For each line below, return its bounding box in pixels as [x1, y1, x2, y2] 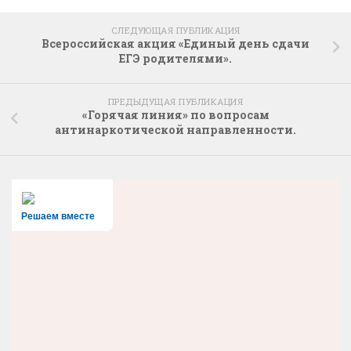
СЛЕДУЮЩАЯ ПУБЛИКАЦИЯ [110, 24, 241, 36]
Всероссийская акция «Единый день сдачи [42, 35, 309, 51]
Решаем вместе [21, 210, 95, 222]
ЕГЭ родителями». [119, 50, 232, 66]
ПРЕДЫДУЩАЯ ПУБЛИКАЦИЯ [107, 96, 244, 108]
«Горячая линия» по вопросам [81, 107, 270, 123]
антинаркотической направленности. [55, 122, 296, 138]
